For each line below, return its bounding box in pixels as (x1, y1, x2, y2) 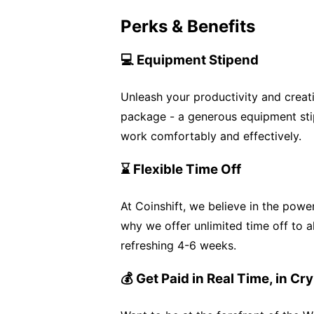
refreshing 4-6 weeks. (121, 238, 236, 252)
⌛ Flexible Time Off (121, 161, 241, 177)
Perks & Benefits (121, 16, 255, 36)
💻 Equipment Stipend (121, 52, 259, 68)
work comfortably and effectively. (121, 129, 301, 143)
